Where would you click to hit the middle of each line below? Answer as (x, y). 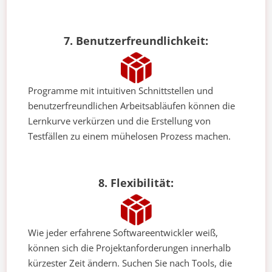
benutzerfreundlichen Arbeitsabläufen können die (132, 106)
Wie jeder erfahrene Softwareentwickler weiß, (123, 233)
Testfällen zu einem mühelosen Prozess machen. (130, 136)
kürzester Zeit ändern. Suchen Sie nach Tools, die (130, 263)
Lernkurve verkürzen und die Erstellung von (120, 121)
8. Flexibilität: (136, 183)
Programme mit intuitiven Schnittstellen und (121, 91)
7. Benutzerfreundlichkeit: (136, 41)
